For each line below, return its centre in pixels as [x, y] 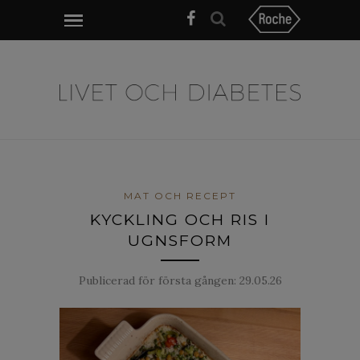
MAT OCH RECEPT [180, 195]
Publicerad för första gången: [159, 280]
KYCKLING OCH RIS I [180, 219]
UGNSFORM [180, 240]
